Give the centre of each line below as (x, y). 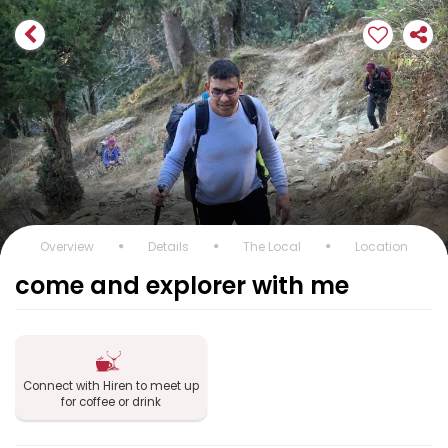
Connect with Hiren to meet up (111, 386)
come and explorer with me (182, 285)
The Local (272, 246)
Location (381, 246)
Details (168, 246)
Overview (67, 246)
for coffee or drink (111, 402)
